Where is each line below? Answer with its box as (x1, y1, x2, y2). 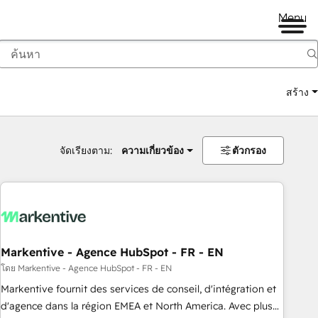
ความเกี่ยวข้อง (121, 144, 184, 157)
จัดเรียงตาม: (59, 144, 112, 157)
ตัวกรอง (232, 144, 266, 157)
